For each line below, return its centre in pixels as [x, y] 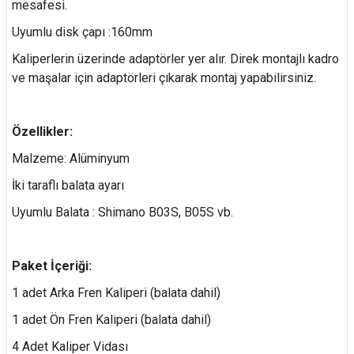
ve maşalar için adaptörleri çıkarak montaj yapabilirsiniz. [164, 78]
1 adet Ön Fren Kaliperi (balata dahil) [111, 320]
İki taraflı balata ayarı [68, 185]
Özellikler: [42, 132]
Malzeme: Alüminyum [71, 158]
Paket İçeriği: [52, 266]
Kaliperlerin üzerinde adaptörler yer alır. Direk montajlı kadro [175, 59]
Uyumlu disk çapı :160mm [82, 32]
